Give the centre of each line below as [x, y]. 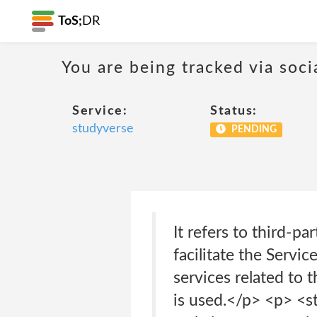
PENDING [253, 129]
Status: [234, 111]
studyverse [103, 129]
